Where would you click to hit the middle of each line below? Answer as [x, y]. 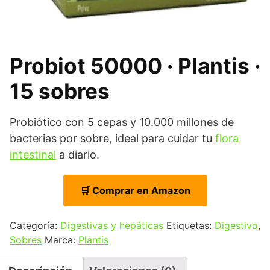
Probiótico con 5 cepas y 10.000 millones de [122, 122]
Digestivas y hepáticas [112, 225]
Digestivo [236, 225]
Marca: [61, 240]
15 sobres [60, 91]
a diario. [78, 155]
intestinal [33, 155]
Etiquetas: [190, 225]
